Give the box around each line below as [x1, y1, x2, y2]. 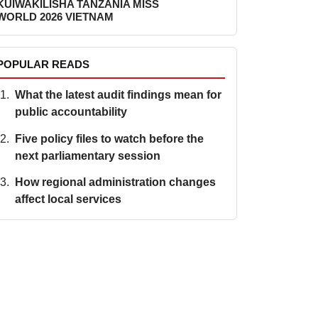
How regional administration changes [14, 176, 216, 189]
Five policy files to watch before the [14, 132, 204, 145]
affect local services [14, 193, 121, 206]
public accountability [14, 106, 127, 119]
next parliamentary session [14, 149, 160, 162]
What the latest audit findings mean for [14, 89, 221, 102]
